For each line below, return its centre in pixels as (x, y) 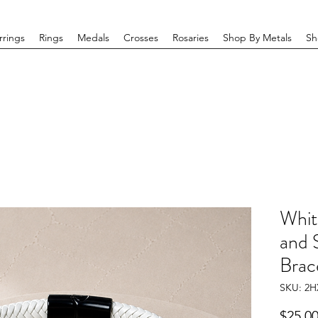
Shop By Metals (257, 38)
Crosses (141, 38)
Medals (93, 38)
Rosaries (191, 38)
